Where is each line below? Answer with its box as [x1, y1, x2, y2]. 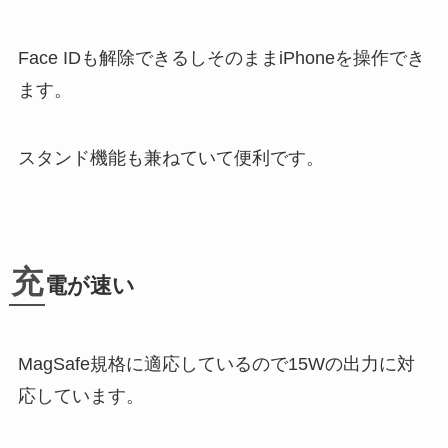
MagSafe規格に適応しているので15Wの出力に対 [17, 354, 415, 375]
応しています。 [17, 386, 144, 407]
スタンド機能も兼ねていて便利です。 [17, 148, 324, 169]
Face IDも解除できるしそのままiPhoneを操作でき [17, 48, 425, 69]
